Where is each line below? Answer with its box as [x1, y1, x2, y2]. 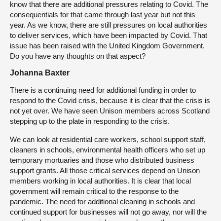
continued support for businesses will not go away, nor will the [10, 208, 207, 216]
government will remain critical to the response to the [10, 187, 179, 195]
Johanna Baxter [10, 69, 70, 77]
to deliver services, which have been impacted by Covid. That [10, 31, 207, 39]
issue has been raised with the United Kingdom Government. [10, 41, 205, 50]
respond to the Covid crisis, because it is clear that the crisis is [10, 96, 210, 105]
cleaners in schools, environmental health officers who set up [10, 146, 205, 154]
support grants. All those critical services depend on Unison [10, 166, 200, 175]
